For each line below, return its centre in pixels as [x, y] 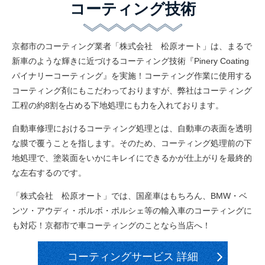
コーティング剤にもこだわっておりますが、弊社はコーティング [132, 91]
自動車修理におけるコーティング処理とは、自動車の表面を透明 [132, 129]
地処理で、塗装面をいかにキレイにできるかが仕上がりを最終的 [132, 158]
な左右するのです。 [49, 173]
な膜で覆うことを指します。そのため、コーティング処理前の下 [132, 143]
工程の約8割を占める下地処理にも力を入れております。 [118, 106]
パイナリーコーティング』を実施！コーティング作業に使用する [132, 76]
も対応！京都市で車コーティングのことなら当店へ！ [111, 226]
